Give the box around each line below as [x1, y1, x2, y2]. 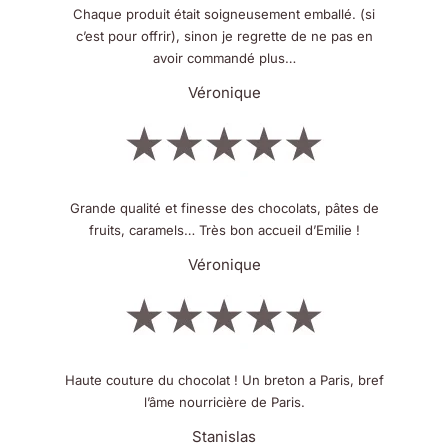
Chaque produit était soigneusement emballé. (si [73, 6, 375, 23]
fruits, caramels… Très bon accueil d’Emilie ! [88, 222, 360, 239]
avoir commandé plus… [152, 50, 296, 67]
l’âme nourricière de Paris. [143, 394, 305, 411]
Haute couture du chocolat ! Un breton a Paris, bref [64, 372, 384, 389]
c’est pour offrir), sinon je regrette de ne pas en [75, 28, 373, 45]
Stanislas [192, 426, 256, 446]
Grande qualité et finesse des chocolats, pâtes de [69, 200, 379, 217]
